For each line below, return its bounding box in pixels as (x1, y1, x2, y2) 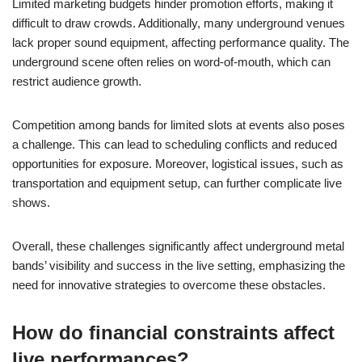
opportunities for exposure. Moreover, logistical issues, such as (12, 156, 343, 170)
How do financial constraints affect (12, 321, 335, 343)
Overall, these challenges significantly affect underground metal (12, 238, 344, 253)
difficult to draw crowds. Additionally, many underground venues (12, 15, 345, 30)
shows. (12, 195, 50, 209)
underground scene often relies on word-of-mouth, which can (12, 54, 330, 69)
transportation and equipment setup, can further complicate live (12, 175, 342, 190)
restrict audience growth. (12, 74, 141, 88)
